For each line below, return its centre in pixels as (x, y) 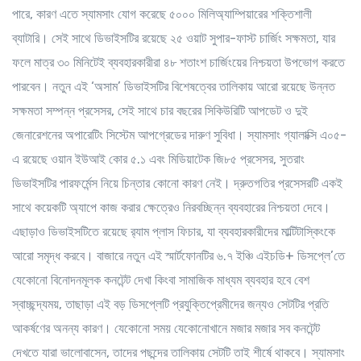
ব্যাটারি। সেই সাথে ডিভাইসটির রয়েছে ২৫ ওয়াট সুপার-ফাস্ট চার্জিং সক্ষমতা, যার (174, 38)
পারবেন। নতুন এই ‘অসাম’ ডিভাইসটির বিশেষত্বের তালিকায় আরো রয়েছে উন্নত (174, 87)
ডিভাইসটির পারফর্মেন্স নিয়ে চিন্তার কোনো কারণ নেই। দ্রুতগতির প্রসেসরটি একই (177, 183)
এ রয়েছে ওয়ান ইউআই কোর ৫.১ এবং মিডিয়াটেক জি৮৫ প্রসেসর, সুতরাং (158, 159)
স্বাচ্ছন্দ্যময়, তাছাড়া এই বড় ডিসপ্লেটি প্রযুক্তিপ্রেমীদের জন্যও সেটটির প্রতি (170, 304)
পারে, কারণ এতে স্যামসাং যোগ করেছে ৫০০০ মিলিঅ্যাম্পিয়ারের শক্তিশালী (162, 14)
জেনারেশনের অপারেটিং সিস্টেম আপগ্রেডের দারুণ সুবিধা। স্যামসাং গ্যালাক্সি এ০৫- (179, 135)
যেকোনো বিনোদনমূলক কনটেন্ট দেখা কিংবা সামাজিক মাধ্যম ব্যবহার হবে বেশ (161, 280)
